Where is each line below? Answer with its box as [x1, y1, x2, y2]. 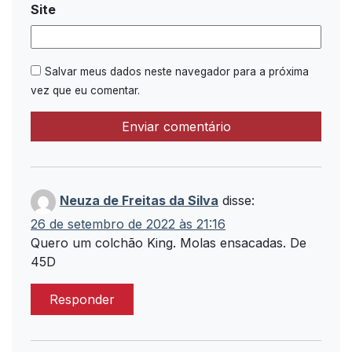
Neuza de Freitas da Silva [60, 192, 218, 209]
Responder [49, 291, 115, 307]
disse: [222, 192, 255, 209]
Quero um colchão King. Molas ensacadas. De [31, 235, 306, 251]
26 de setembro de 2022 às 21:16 [31, 216, 225, 232]
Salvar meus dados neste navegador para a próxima [45, 65, 309, 78]
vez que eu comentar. [31, 84, 140, 97]
